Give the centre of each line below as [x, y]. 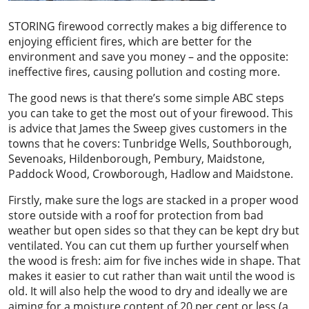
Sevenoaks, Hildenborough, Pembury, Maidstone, [137, 159]
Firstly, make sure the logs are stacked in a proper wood [153, 200]
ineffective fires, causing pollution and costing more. [144, 72]
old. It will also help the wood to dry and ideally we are [148, 291]
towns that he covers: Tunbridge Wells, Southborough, [150, 143]
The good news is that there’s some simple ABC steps [146, 98]
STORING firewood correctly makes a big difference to [148, 26]
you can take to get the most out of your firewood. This [151, 113]
